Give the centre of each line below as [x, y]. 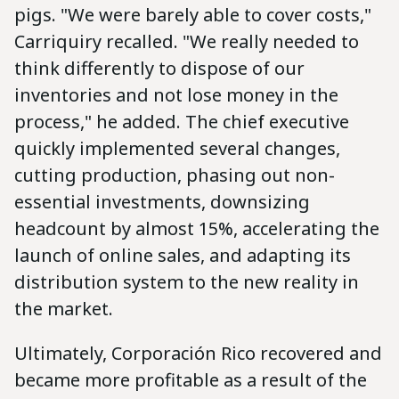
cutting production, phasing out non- [175, 175]
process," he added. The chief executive [182, 122]
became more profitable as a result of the [191, 380]
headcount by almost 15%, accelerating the [197, 229]
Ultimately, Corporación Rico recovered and [198, 354]
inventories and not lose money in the [176, 95]
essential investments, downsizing [162, 202]
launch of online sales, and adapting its [183, 256]
